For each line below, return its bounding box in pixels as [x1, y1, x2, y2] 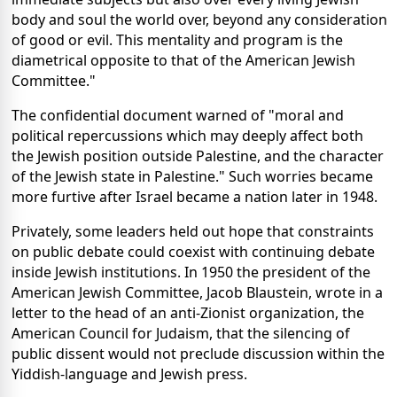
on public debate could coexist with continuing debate [12, 242, 375, 262]
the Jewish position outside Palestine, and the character [12, 146, 384, 167]
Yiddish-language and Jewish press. [12, 364, 247, 385]
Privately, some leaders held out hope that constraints [12, 222, 374, 242]
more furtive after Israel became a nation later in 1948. [12, 187, 378, 207]
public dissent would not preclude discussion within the [12, 344, 385, 364]
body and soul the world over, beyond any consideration [12, 10, 387, 30]
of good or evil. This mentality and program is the [12, 30, 343, 51]
